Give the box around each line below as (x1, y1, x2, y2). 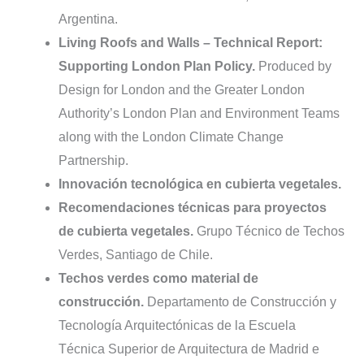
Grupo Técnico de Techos (197, 224, 344, 239)
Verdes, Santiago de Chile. (58, 248, 213, 262)
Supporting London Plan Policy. (58, 59, 255, 74)
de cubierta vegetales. (58, 224, 197, 239)
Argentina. (58, 12, 118, 27)
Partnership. (58, 154, 128, 168)
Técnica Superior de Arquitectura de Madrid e (58, 342, 319, 357)
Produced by (255, 59, 331, 74)
